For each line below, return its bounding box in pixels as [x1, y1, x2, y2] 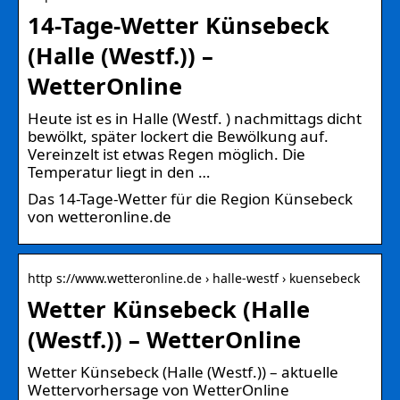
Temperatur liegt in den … [28, 161, 210, 182]
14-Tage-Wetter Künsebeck [28, 9, 329, 40]
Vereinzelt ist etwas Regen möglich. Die [28, 143, 305, 164]
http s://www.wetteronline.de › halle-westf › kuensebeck [28, 269, 360, 287]
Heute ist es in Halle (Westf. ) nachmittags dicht [28, 107, 362, 129]
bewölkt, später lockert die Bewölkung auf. [28, 125, 329, 146]
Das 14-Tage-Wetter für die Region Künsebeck [28, 187, 353, 209]
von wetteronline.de [28, 205, 171, 227]
